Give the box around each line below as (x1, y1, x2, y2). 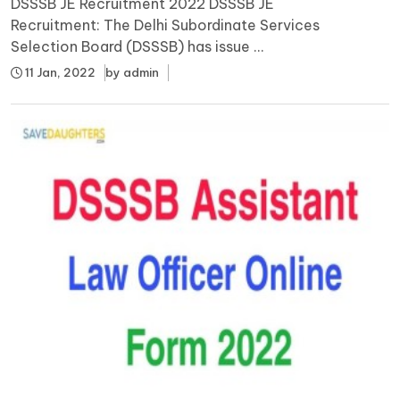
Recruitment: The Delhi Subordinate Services (11, 15, 320, 34)
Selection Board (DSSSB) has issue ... (11, 37, 264, 55)
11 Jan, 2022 (22, 64, 96, 79)
